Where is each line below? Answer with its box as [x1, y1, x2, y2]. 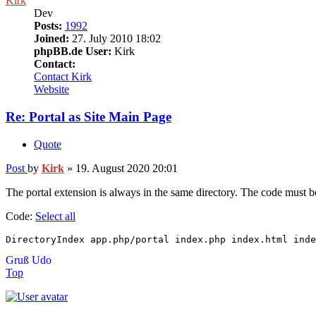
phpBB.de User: [34, 45, 111, 58]
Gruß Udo [6, 253, 51, 266]
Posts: [34, 20, 62, 32]
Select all [35, 209, 75, 222]
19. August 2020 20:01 [75, 162, 178, 174]
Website [34, 83, 69, 96]
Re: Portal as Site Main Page [6, 109, 171, 125]
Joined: [34, 32, 69, 45]
